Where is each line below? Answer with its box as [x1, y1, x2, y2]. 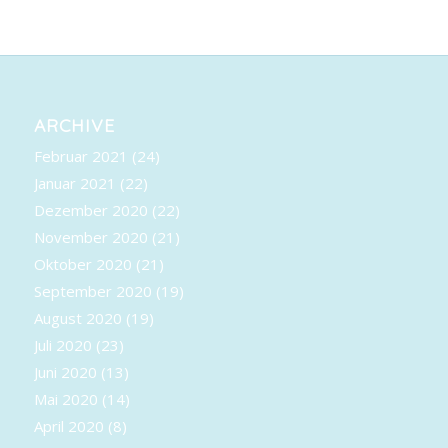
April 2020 [33, 415, 104, 436]
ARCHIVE [33, 113, 115, 136]
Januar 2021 [33, 172, 116, 193]
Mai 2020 [33, 388, 98, 409]
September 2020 [33, 280, 152, 301]
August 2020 [33, 307, 122, 328]
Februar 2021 [33, 145, 128, 166]
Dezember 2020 [33, 199, 148, 220]
